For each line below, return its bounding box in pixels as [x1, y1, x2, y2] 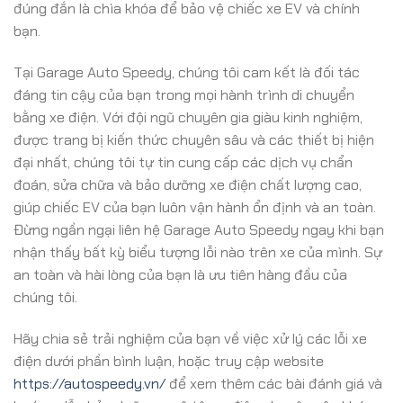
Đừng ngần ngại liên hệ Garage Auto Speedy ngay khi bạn [13, 220, 384, 240]
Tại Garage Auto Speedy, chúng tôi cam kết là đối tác [13, 63, 360, 83]
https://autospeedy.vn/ [13, 373, 166, 393]
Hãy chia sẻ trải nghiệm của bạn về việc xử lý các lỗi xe [13, 328, 367, 348]
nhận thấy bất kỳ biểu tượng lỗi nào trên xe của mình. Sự [13, 243, 382, 263]
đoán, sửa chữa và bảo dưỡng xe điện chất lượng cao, [13, 175, 362, 195]
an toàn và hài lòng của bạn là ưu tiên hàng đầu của [13, 265, 347, 285]
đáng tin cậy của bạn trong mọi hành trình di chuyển [13, 85, 354, 105]
